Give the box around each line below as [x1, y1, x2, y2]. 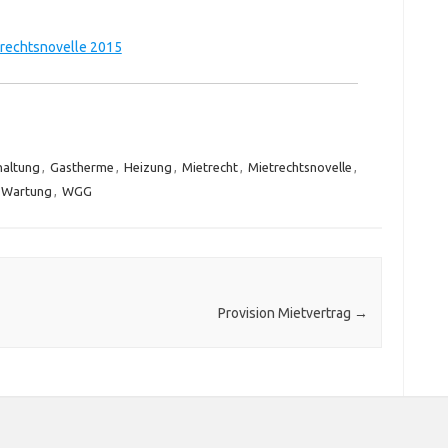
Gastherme [49, 160, 114, 174]
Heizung [123, 160, 172, 174]
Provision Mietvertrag [217, 305, 354, 322]
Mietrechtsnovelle [247, 160, 352, 174]
